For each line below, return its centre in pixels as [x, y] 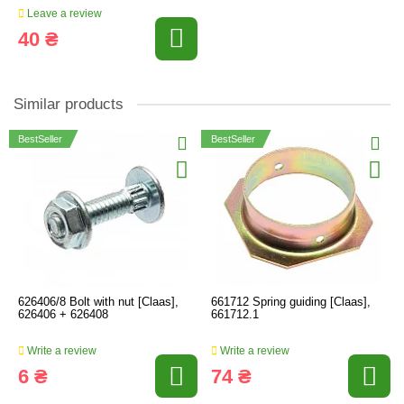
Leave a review [63, 13]
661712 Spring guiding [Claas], [291, 303]
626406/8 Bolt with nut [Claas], [98, 303]
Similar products [69, 104]
